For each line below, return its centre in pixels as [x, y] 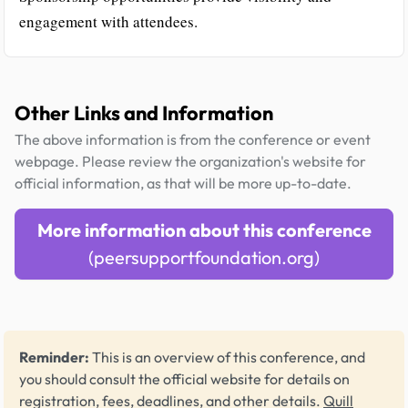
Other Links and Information [144, 112]
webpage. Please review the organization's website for [190, 161]
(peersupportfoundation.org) [204, 257]
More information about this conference [204, 229]
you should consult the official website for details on [184, 378]
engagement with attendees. [108, 21]
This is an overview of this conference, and [227, 357]
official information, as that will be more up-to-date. [183, 183]
